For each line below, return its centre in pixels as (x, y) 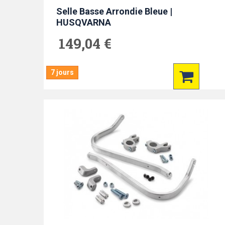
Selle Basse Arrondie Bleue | (114, 11)
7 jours (62, 72)
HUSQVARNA (84, 22)
